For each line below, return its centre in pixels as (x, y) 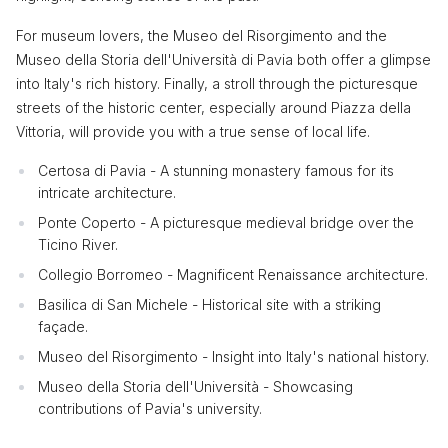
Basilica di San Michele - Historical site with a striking (209, 304)
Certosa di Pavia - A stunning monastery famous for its (216, 170)
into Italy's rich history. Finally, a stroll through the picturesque (217, 83)
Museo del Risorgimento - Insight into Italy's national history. (233, 356)
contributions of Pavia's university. (150, 408)
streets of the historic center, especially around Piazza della (213, 107)
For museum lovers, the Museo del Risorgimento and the (201, 35)
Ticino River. (78, 244)
